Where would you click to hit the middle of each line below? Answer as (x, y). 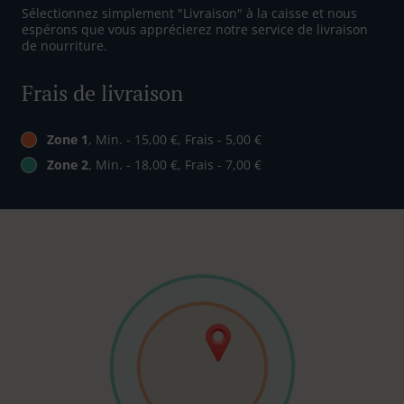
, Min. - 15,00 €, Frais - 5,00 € (175, 140)
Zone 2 (68, 165)
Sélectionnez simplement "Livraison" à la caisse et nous (189, 14)
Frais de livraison (102, 93)
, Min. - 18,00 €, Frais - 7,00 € (175, 165)
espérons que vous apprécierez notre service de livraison (195, 30)
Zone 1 (68, 140)
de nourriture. (64, 46)
